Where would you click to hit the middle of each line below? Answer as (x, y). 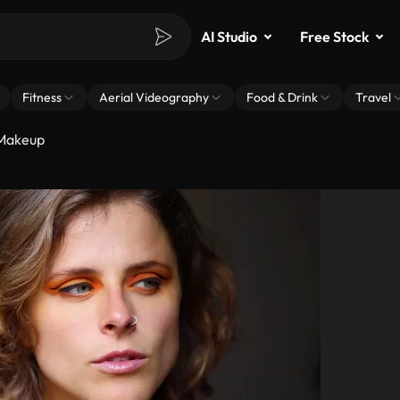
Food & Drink (282, 97)
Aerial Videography (154, 97)
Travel (373, 97)
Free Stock (334, 37)
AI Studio (229, 37)
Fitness (42, 97)
